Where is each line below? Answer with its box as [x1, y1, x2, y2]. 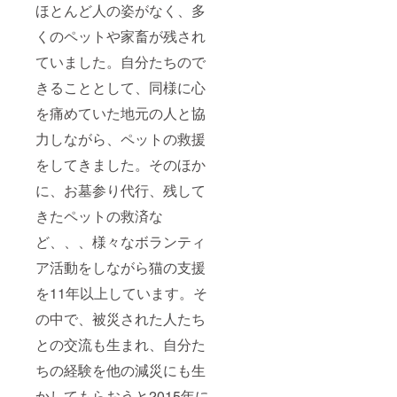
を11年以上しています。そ [35, 282, 207, 303]
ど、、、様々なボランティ [35, 230, 206, 252]
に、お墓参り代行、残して [35, 179, 206, 200]
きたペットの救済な [35, 205, 163, 226]
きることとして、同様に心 [35, 76, 206, 97]
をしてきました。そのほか [35, 153, 206, 175]
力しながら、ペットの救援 [35, 128, 206, 149]
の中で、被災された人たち [35, 307, 206, 329]
